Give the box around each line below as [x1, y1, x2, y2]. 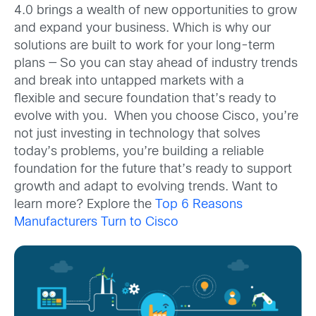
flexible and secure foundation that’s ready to [14, 92, 276, 105]
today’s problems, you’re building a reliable [14, 145, 264, 158]
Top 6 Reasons [155, 198, 243, 211]
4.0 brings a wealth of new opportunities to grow [14, 4, 297, 17]
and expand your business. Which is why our [14, 22, 271, 35]
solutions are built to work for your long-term [14, 39, 275, 52]
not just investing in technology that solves [14, 128, 260, 140]
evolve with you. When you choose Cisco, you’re [14, 110, 298, 123]
